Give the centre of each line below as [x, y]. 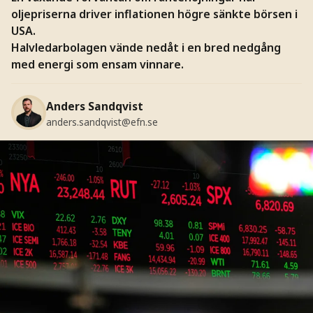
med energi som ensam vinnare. [97, 64]
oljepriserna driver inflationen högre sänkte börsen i [154, 14]
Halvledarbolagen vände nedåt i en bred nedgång [146, 47]
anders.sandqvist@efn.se [102, 122]
